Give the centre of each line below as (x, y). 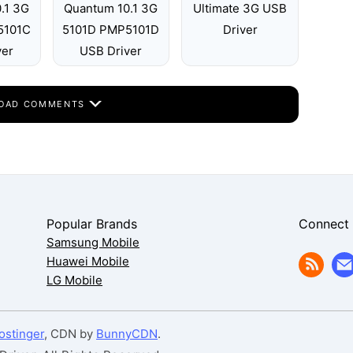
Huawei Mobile (88, 261)
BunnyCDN (127, 334)
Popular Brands (92, 224)
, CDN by (70, 334)
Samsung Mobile (93, 242)
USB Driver (111, 51)
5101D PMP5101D (111, 30)
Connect (324, 224)
